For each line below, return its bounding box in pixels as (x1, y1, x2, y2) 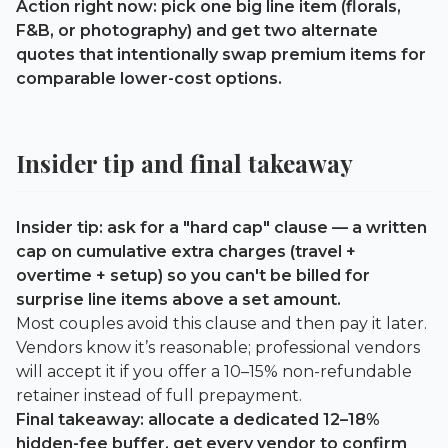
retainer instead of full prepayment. (16, 385, 302, 405)
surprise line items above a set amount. (16, 289, 341, 309)
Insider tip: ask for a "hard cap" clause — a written (16, 217, 427, 237)
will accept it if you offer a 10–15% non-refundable (16, 361, 412, 381)
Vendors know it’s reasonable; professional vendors (16, 337, 420, 357)
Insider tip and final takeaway (16, 146, 353, 179)
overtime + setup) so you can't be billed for (16, 265, 370, 285)
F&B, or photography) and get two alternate (16, 20, 378, 40)
